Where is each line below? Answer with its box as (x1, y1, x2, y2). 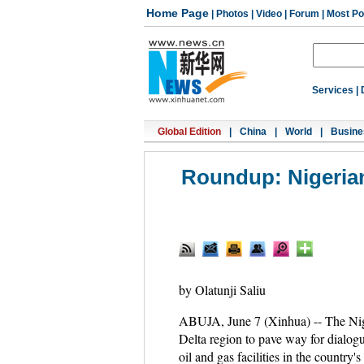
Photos (216, 8, 249, 19)
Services (312, 84, 353, 96)
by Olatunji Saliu (178, 281, 266, 298)
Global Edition (158, 126, 221, 137)
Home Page (146, 6, 209, 19)
